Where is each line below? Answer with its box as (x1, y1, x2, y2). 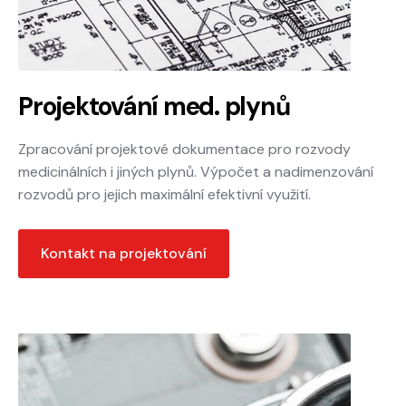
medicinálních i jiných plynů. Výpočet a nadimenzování (18, 162, 373, 182)
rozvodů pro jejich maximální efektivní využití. (18, 185, 311, 205)
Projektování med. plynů (18, 90, 290, 124)
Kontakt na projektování (41, 244, 207, 264)
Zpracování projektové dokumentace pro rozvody (18, 140, 351, 159)
